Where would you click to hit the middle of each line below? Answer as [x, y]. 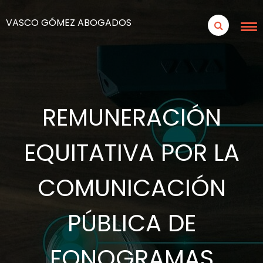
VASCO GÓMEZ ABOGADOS [69, 23]
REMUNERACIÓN [131, 117]
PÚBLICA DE [131, 223]
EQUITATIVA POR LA [131, 153]
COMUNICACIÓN [131, 188]
